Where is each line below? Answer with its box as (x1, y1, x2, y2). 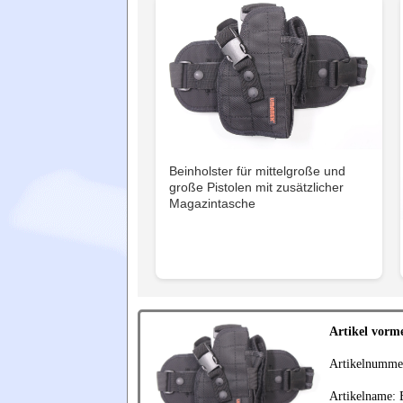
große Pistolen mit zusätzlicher (169, 179, 344, 194)
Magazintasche (169, 195, 255, 210)
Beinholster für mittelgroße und (169, 163, 345, 178)
